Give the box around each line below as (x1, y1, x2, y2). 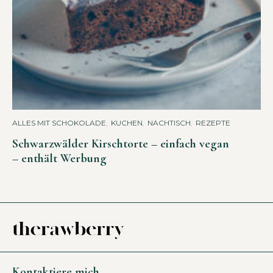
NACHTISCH (147, 118, 191, 127)
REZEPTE (196, 118, 230, 127)
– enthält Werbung (12, 151, 107, 166)
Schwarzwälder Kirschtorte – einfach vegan (12, 136, 229, 151)
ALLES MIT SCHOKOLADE (12, 118, 106, 127)
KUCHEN (111, 118, 143, 127)
